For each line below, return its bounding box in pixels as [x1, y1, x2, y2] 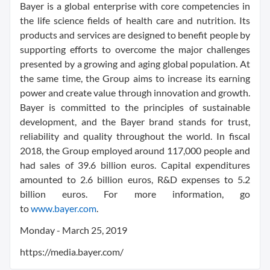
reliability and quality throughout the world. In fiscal [20, 130, 250, 142]
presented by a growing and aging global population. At [20, 58, 250, 69]
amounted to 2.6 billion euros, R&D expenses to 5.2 [20, 174, 250, 185]
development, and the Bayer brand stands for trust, [20, 116, 250, 127]
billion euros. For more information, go [20, 188, 250, 199]
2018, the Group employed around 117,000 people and [20, 145, 250, 156]
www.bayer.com [31, 202, 96, 214]
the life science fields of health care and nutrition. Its [20, 14, 250, 26]
